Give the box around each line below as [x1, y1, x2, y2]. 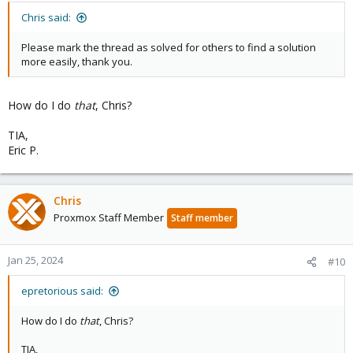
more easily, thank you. [21, 54, 132, 69]
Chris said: [21, 10, 71, 24]
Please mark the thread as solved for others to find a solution [21, 40, 316, 54]
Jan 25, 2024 [8, 253, 63, 267]
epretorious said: [21, 284, 103, 298]
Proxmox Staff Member [54, 210, 164, 225]
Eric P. [8, 143, 39, 158]
